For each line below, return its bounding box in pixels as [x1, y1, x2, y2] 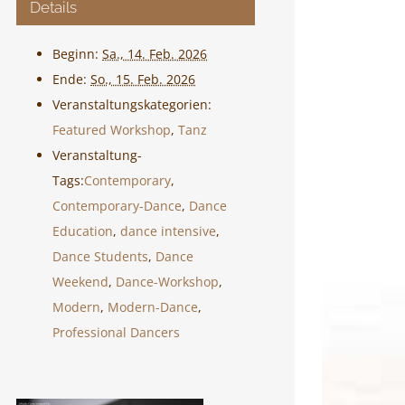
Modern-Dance [108, 298, 198, 316]
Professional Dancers [52, 324, 180, 341]
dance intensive [120, 222, 216, 240]
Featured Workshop [52, 121, 171, 138]
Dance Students [52, 248, 148, 265]
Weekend [52, 273, 108, 290]
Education [52, 222, 113, 240]
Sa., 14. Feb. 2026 [102, 45, 207, 62]
